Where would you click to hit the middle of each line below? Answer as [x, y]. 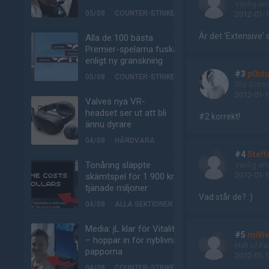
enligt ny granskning [124, 61]
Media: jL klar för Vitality [132, 229]
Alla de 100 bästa [119, 38]
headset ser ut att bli [126, 113]
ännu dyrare [108, 124]
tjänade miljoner [116, 188]
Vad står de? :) [226, 197]
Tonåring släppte [118, 165]
